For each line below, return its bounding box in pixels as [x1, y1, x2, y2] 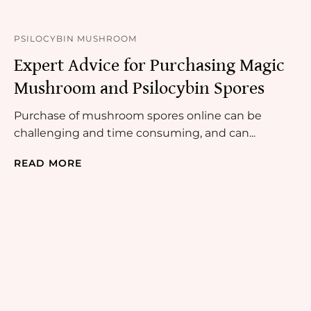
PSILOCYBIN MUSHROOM [14, 33, 137, 44]
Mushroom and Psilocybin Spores [14, 78, 264, 99]
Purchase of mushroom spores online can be [14, 109, 262, 123]
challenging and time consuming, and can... [14, 126, 255, 140]
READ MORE [14, 157, 82, 170]
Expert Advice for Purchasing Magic [14, 55, 285, 76]
